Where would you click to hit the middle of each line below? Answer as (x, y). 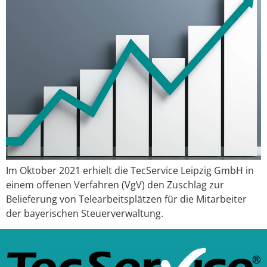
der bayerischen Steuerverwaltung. (85, 213)
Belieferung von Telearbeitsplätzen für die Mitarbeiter (126, 199)
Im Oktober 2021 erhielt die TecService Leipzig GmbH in (130, 170)
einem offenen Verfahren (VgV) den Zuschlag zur (115, 185)
